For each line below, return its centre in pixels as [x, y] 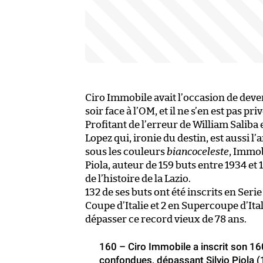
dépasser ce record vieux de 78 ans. [166, 219]
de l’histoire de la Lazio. [138, 178]
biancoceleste [198, 151]
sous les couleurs [126, 151]
